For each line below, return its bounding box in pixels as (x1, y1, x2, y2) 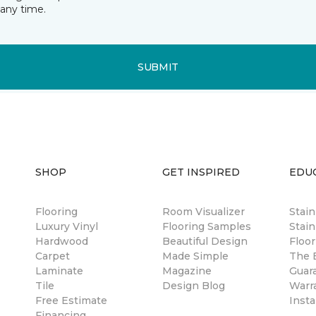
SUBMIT (137, 60, 179, 73)
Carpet (35, 250, 70, 263)
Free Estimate (35, 294, 107, 308)
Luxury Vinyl (35, 220, 98, 233)
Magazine (162, 265, 212, 278)
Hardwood (35, 235, 88, 248)
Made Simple (162, 250, 229, 263)
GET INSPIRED (162, 166, 240, 179)
